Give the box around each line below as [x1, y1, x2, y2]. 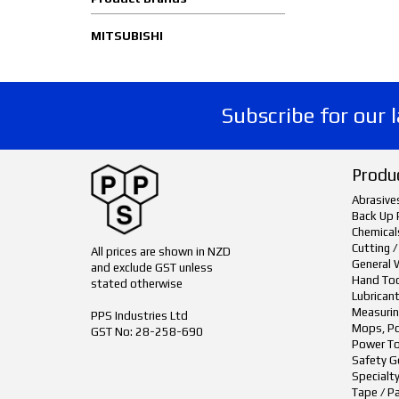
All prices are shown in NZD [91, 245, 231, 258]
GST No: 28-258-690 [91, 325, 203, 338]
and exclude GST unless [91, 261, 213, 274]
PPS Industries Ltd [91, 309, 188, 322]
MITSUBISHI [91, 28, 163, 43]
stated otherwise [91, 277, 183, 290]
